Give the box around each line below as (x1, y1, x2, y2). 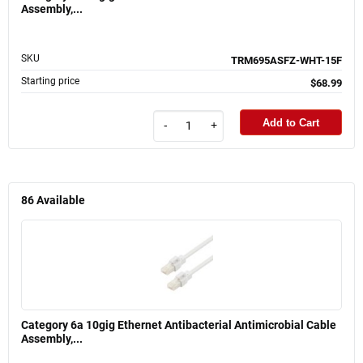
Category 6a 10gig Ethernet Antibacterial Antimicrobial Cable (21, 318, 336, 331)
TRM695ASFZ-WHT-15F (231, 54, 342, 67)
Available (36, 193, 85, 207)
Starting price (21, 75, 79, 88)
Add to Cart (263, 116, 319, 129)
